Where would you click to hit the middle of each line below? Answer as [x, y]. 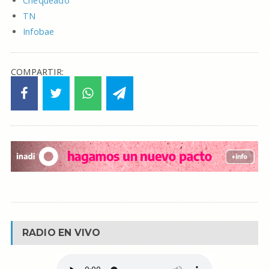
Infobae [38, 32]
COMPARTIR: [37, 72]
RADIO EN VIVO [61, 232]
